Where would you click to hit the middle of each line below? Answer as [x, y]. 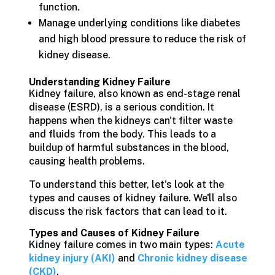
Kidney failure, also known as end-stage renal [134, 94]
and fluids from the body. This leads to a [122, 134]
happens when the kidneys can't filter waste [130, 121]
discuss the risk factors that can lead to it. [128, 211]
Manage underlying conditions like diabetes [139, 23]
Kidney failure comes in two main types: [122, 245]
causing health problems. [87, 161]
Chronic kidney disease [192, 258]
